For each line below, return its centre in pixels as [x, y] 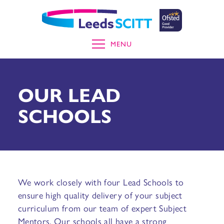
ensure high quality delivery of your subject [100, 195]
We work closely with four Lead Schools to [101, 182]
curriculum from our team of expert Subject [102, 208]
